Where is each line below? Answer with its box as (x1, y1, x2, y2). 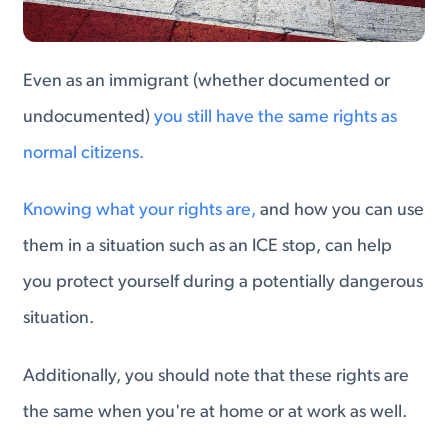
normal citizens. (23, 143, 145, 163)
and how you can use (256, 201, 425, 221)
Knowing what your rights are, (23, 201, 257, 221)
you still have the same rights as (154, 107, 398, 127)
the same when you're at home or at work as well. (23, 402, 408, 422)
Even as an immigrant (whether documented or (23, 71, 391, 91)
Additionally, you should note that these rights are (23, 366, 410, 386)
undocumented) (23, 107, 155, 127)
